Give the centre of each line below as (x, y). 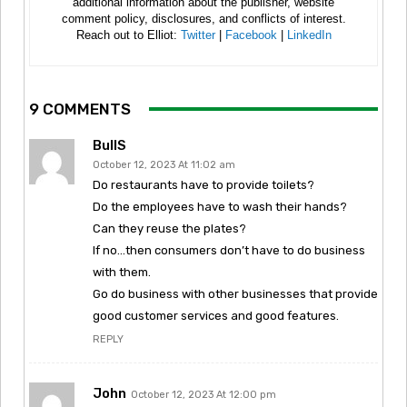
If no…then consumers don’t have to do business (229, 250)
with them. (122, 272)
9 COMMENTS (80, 109)
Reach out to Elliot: (128, 35)
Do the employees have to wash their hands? (220, 206)
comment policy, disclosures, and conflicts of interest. (203, 18)
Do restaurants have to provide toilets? (203, 184)
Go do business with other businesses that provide (235, 293)
